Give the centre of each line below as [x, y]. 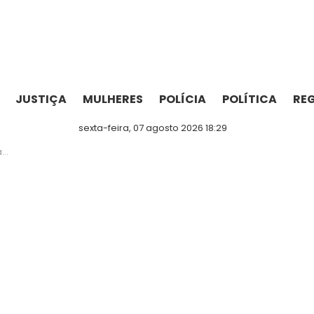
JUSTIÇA [41, 99]
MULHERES [113, 99]
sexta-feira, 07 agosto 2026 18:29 [153, 128]
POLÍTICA [250, 99]
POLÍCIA [183, 99]
